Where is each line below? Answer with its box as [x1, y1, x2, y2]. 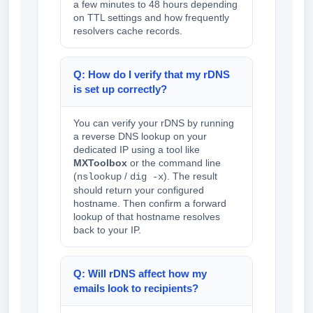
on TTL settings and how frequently [73, 12, 229, 24]
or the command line [127, 157, 221, 169]
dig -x [130, 171, 163, 183]
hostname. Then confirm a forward [73, 198, 226, 210]
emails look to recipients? [73, 282, 198, 295]
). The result [163, 170, 217, 182]
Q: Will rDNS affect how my [73, 268, 207, 280]
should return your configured [73, 184, 204, 196]
